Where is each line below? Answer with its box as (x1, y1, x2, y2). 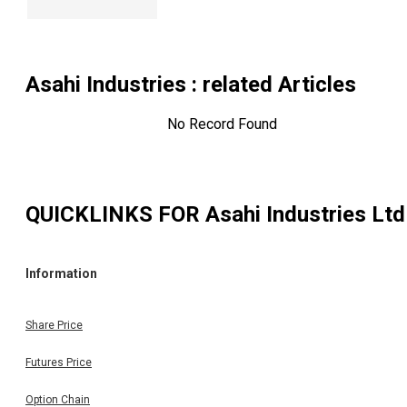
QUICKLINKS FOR (25, 201, 205, 227)
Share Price (25, 318, 83, 332)
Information (25, 266, 97, 282)
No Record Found (166, 115, 277, 134)
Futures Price (25, 355, 92, 369)
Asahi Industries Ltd (205, 201, 405, 227)
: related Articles (186, 72, 356, 98)
